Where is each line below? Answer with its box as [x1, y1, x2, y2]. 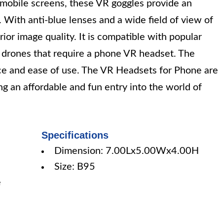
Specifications [41, 130, 109, 141]
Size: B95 [54, 162, 96, 172]
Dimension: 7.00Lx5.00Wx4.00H [54, 146, 199, 156]
